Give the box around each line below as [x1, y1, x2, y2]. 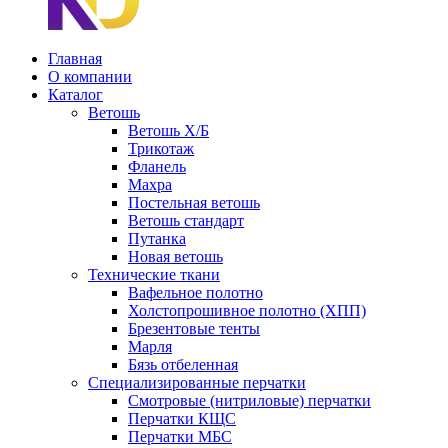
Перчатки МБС [128, 428, 232, 445]
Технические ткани [88, 266, 220, 283]
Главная [48, 50, 102, 67]
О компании [48, 68, 132, 85]
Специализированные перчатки [88, 374, 306, 391]
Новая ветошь [128, 248, 223, 265]
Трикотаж [128, 140, 194, 157]
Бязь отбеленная [128, 356, 238, 373]
